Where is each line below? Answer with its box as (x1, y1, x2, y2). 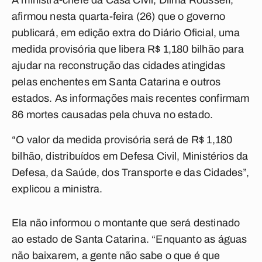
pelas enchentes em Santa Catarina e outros (12, 76, 221, 88)
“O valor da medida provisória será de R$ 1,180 (12, 134, 233, 146)
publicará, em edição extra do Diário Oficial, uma (12, 27, 240, 39)
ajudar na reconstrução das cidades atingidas (12, 60, 225, 71)
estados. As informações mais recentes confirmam (12, 92, 250, 104)
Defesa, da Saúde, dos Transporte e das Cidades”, (12, 167, 250, 178)
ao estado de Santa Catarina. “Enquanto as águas (12, 233, 247, 245)
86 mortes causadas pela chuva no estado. (12, 109, 213, 120)
